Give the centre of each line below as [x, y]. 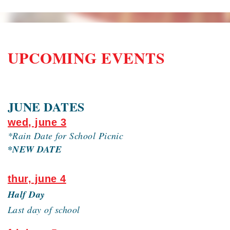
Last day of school [44, 210]
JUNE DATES [46, 107]
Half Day [26, 195]
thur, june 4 [37, 179]
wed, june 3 [37, 122]
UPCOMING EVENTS [87, 58]
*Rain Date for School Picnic [66, 136]
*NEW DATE [35, 149]
